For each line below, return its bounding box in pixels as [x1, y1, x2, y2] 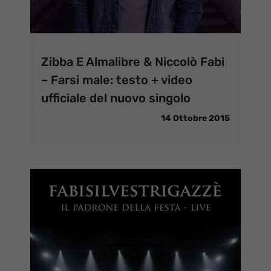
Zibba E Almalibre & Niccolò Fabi [41, 54, 224, 69]
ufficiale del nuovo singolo [41, 90, 191, 105]
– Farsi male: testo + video [41, 72, 192, 87]
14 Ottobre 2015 [161, 113, 230, 123]
